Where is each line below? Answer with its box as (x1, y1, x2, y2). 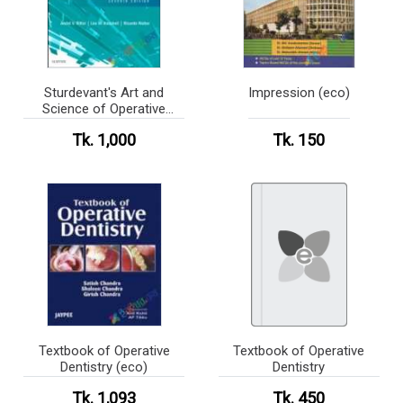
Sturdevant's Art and (44, 85, 165, 102)
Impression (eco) (247, 85, 350, 102)
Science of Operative (42, 101, 166, 118)
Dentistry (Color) (55, 117, 153, 134)
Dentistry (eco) (60, 358, 148, 375)
